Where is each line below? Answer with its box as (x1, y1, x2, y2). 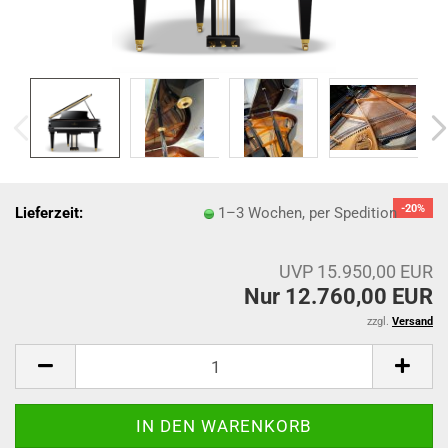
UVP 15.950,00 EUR (279, 261, 433, 282)
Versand (392, 315, 433, 328)
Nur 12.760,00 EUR (244, 284, 433, 309)
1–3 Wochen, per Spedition (218, 203, 398, 222)
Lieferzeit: (15, 203, 83, 222)
